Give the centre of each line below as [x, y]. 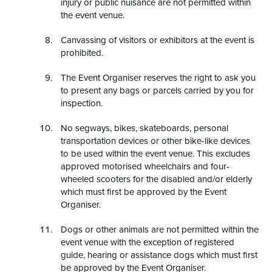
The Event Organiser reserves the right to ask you [158, 77]
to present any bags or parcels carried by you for [157, 90]
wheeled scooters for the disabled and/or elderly [156, 178]
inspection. [82, 103]
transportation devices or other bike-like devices [155, 140]
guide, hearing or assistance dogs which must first [159, 254]
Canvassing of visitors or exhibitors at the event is [158, 39]
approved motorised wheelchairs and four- [145, 166]
